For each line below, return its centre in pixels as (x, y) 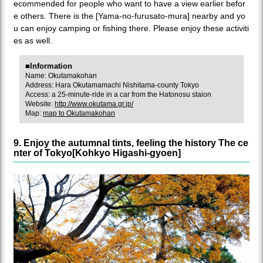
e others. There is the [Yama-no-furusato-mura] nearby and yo (129, 16)
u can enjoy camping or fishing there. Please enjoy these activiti (131, 28)
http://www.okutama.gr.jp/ (94, 104)
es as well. (33, 40)
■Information (49, 66)
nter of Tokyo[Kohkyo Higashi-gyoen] (97, 153)
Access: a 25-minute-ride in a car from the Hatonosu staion (118, 94)
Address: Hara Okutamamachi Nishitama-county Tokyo (112, 85)
